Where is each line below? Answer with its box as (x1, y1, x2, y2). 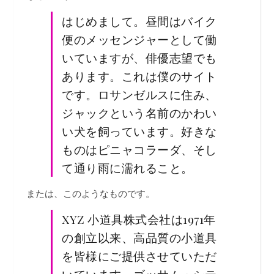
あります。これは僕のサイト (62, 68, 217, 84)
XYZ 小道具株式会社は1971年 (62, 211, 216, 227)
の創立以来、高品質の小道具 (62, 229, 217, 245)
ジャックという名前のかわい (62, 105, 217, 120)
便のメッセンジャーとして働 (62, 31, 217, 47)
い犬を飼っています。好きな (62, 123, 217, 139)
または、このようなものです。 (26, 187, 155, 199)
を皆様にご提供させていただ (62, 248, 217, 264)
